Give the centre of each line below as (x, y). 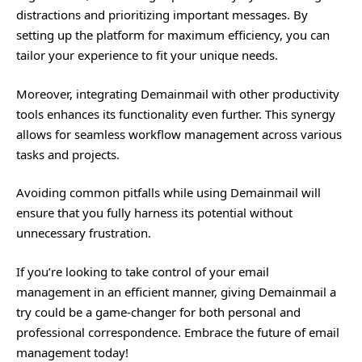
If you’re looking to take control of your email (143, 271)
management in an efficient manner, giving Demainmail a (176, 291)
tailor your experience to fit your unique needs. (147, 55)
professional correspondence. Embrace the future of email (178, 332)
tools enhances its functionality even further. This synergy (176, 114)
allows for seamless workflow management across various (179, 134)
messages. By (268, 15)
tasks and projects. (68, 154)
